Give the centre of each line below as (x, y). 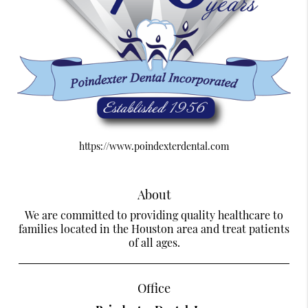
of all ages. (154, 242)
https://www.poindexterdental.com (154, 146)
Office (154, 287)
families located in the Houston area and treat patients (154, 228)
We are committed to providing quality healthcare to (154, 214)
